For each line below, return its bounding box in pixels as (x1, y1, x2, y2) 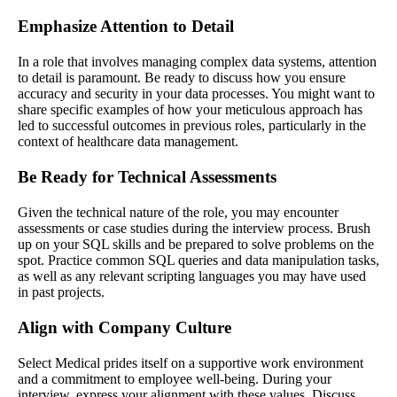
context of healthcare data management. (18, 133, 238, 149)
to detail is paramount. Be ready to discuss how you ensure (18, 69, 346, 85)
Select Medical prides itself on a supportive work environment (18, 354, 363, 370)
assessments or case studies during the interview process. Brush (18, 220, 370, 236)
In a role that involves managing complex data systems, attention (18, 53, 377, 69)
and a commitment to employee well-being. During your (18, 370, 331, 386)
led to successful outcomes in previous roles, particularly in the (18, 117, 366, 133)
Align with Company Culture (18, 317, 231, 337)
